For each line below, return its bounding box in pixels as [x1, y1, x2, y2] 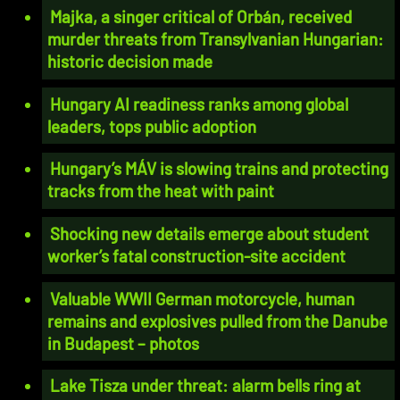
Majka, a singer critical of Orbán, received [50, 6, 353, 28]
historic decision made [47, 51, 213, 72]
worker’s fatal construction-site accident [47, 245, 346, 266]
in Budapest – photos [47, 332, 200, 354]
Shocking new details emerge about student [50, 222, 370, 244]
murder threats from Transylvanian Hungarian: [47, 29, 385, 50]
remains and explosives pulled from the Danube [47, 310, 388, 331]
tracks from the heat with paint [47, 180, 275, 202]
